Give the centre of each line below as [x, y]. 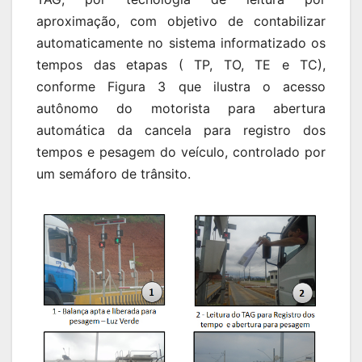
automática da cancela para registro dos [181, 130]
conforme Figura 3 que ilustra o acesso [181, 87]
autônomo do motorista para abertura [181, 109]
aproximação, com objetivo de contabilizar [181, 21]
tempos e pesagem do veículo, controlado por [181, 152]
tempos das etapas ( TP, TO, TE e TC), [181, 65]
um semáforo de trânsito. [114, 174]
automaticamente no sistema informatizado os [181, 43]
